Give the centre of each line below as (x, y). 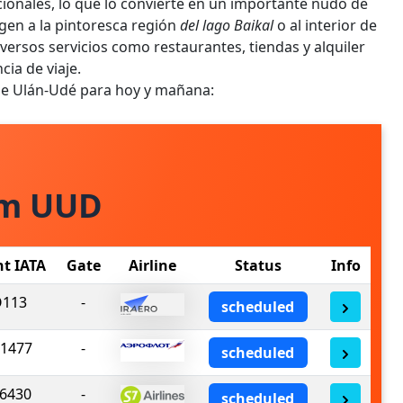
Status (258, 266)
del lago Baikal (227, 25)
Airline (152, 266)
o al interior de (325, 25)
